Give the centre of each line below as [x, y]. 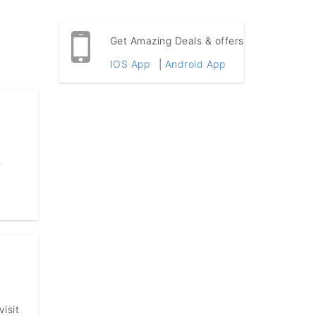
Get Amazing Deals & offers [177, 40]
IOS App [129, 63]
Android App [195, 63]
